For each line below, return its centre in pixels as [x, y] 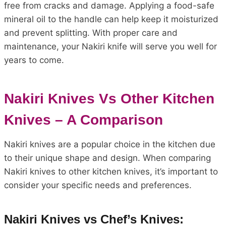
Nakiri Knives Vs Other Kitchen [109, 98]
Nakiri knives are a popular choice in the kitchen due [110, 144]
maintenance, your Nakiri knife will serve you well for [110, 46]
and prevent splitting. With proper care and [91, 33]
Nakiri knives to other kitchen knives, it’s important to [111, 171]
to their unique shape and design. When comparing [107, 158]
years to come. [34, 60]
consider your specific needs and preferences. [98, 185]
